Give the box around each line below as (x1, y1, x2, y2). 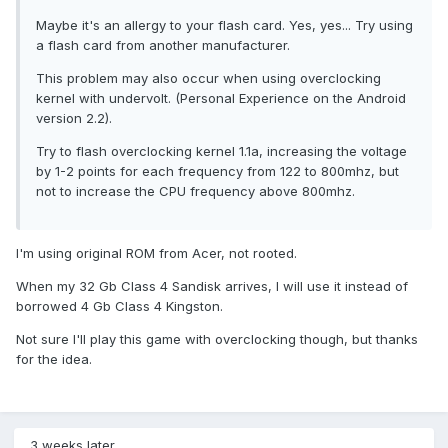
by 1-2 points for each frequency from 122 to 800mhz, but (36, 163, 399, 180)
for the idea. (16, 351, 92, 368)
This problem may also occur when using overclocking (36, 70, 381, 87)
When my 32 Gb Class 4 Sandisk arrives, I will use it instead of (16, 278, 408, 295)
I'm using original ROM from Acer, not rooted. (16, 245, 297, 262)
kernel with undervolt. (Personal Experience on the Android (36, 90, 406, 107)
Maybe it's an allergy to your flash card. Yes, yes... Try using (36, 17, 413, 34)
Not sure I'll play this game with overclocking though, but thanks (16, 331, 418, 348)
